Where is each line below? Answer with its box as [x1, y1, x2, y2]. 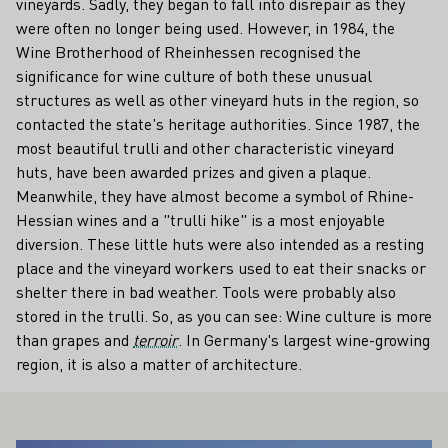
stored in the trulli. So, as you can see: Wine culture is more [16, 305, 432, 327]
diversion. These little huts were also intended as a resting [16, 233, 424, 255]
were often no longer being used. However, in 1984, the [16, 17, 395, 39]
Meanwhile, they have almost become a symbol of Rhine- [16, 185, 414, 207]
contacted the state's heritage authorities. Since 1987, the [16, 113, 420, 135]
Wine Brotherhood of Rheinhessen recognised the [16, 41, 361, 63]
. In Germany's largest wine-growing [178, 329, 430, 351]
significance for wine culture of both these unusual [16, 65, 372, 87]
